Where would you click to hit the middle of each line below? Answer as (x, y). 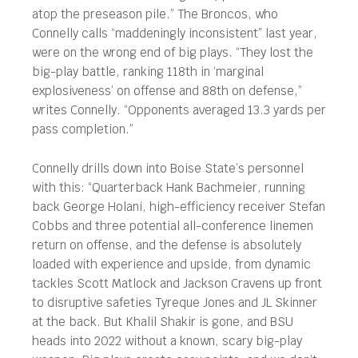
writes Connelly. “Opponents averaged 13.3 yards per (179, 110)
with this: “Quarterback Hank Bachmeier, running (169, 187)
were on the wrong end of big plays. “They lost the (173, 52)
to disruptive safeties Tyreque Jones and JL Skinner (175, 302)
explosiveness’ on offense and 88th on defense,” (167, 91)
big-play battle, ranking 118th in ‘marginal (148, 72)
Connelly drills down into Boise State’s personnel (168, 168)
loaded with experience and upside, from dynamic (171, 264)
